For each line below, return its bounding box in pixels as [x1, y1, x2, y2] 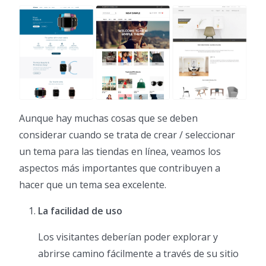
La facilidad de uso [38, 204, 122, 218]
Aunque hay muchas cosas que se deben [19, 112, 198, 125]
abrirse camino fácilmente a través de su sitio [38, 247, 239, 261]
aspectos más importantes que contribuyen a [19, 161, 220, 175]
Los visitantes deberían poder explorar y [38, 230, 218, 244]
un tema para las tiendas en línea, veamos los [19, 145, 221, 159]
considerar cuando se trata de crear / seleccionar [19, 128, 235, 142]
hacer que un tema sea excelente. [19, 178, 166, 192]
